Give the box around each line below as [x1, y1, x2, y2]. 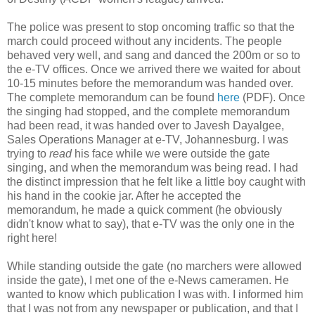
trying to [7, 148, 49, 160]
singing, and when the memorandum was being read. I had [7, 162, 298, 174]
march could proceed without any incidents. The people [7, 35, 282, 48]
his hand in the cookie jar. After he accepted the [7, 190, 241, 202]
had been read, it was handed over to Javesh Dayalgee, [7, 120, 284, 132]
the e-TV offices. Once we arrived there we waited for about [7, 63, 300, 76]
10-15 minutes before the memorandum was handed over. [7, 77, 293, 90]
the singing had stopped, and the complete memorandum [7, 105, 290, 118]
